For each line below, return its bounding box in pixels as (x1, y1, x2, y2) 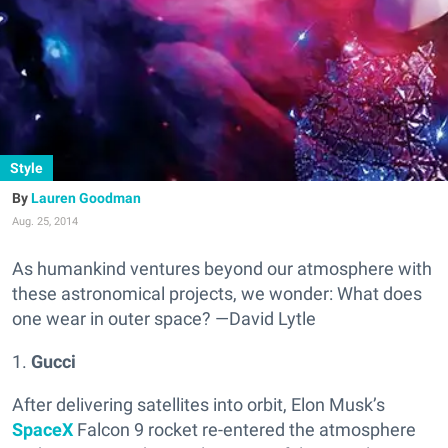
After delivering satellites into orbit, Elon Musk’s (12, 394, 385, 415)
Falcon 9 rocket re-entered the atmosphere (77, 419, 416, 440)
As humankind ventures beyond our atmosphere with (12, 258, 432, 279)
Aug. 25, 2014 (12, 215, 78, 228)
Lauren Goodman (31, 190, 141, 206)
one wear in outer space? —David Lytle (12, 308, 316, 329)
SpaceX (12, 419, 77, 440)
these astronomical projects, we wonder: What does (12, 283, 422, 304)
